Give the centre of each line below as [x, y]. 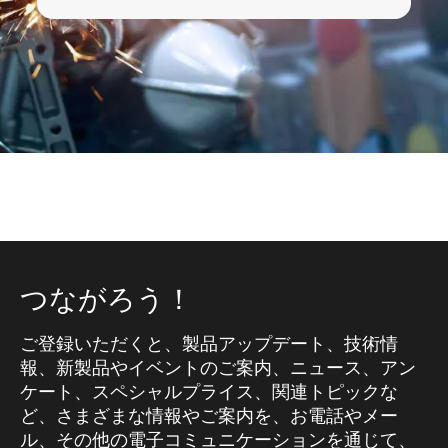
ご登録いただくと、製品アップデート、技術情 [209, 344]
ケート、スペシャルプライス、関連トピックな [209, 392]
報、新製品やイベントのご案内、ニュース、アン [218, 368]
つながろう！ [106, 299]
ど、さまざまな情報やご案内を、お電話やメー [209, 416]
